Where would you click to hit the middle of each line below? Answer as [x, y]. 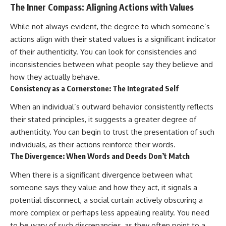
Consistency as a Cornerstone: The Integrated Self [94, 88]
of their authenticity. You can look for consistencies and [103, 51]
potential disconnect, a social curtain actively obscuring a [106, 200]
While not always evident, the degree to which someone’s [110, 26]
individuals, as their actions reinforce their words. [93, 145]
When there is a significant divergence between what [101, 175]
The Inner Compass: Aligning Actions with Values [102, 7]
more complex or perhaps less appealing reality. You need [110, 212]
